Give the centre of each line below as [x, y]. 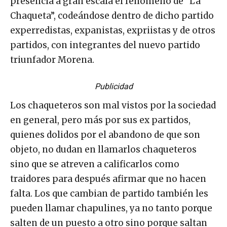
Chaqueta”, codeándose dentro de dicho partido [112, 15]
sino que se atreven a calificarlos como [95, 164]
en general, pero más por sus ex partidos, [100, 120]
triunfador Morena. [52, 60]
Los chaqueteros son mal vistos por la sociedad [113, 105]
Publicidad [113, 86]
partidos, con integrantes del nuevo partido [105, 45]
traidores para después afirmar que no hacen [108, 179]
